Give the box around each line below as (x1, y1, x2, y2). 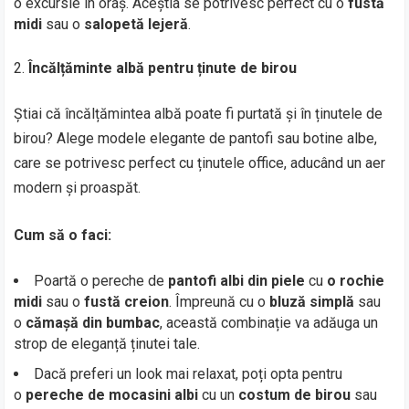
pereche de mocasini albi (26, 386, 199, 404)
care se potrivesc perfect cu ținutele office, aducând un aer (14, 154, 386, 172)
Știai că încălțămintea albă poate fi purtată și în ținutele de (14, 105, 383, 122)
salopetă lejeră (84, 16, 189, 33)
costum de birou (238, 386, 351, 404)
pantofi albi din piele (168, 272, 306, 289)
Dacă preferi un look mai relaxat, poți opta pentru (34, 365, 343, 383)
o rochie (327, 272, 385, 289)
